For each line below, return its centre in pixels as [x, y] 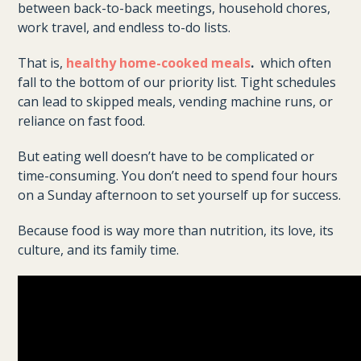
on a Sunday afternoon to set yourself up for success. [180, 195]
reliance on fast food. [82, 121]
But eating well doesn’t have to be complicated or [166, 156]
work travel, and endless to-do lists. [124, 27]
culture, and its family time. [99, 250]
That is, [42, 63]
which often [293, 63]
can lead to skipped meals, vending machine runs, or [176, 102]
